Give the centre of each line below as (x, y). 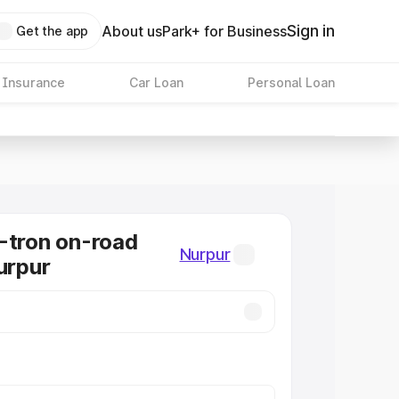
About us (132, 31)
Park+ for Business (225, 31)
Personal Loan (291, 82)
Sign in (311, 31)
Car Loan (156, 82)
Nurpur (205, 254)
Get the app (52, 31)
